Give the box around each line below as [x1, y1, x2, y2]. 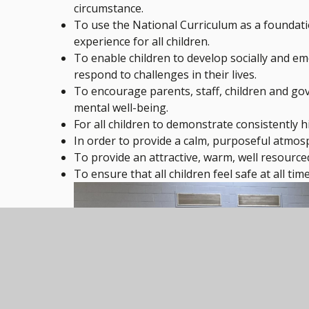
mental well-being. [74, 100, 169, 116]
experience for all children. [74, 34, 210, 50]
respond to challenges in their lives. [74, 67, 257, 83]
